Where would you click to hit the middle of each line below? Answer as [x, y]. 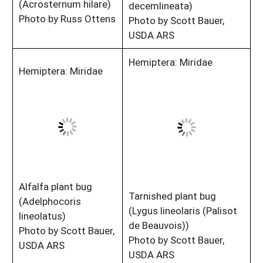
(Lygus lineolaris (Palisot [183, 210]
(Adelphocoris [50, 201]
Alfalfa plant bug [55, 186]
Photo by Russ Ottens [67, 18]
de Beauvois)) [159, 225]
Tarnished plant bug [172, 195]
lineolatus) [42, 215]
